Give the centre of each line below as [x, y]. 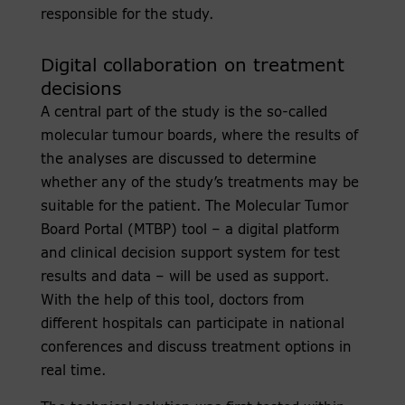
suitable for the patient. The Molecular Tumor [194, 207]
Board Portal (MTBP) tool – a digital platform [190, 231]
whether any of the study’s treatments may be [199, 184]
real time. [73, 372]
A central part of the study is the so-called [184, 113]
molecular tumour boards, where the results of [199, 137]
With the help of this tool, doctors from [172, 301]
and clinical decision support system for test [190, 254]
